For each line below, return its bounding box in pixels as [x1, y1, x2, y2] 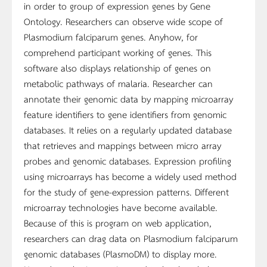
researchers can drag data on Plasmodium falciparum [24, 230, 238, 246]
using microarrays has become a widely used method [24, 168, 237, 184]
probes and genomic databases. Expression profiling [24, 153, 231, 168]
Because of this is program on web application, [24, 215, 212, 230]
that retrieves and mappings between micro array [24, 137, 221, 153]
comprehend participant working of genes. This [24, 44, 212, 60]
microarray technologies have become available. [24, 199, 218, 215]
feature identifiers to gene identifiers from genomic [24, 106, 226, 122]
